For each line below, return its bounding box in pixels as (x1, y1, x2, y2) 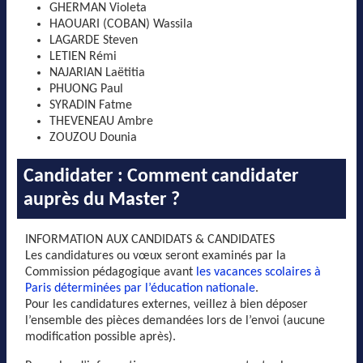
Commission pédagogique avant (25, 265, 196, 279)
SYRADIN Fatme (49, 98, 132, 112)
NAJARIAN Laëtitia (49, 66, 145, 79)
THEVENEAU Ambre (49, 114, 153, 128)
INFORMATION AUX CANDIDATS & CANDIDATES (25, 233, 275, 246)
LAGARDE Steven (49, 33, 138, 47)
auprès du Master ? (23, 190, 180, 210)
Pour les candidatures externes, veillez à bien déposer (25, 297, 308, 311)
